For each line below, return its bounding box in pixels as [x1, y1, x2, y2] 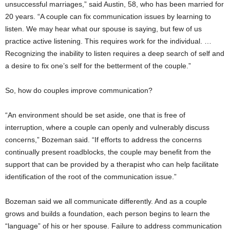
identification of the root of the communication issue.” [5, 172, 177, 181]
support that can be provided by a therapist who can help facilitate [5, 160, 219, 168]
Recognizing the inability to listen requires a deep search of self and [5, 49, 224, 57]
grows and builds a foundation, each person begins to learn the [5, 209, 210, 218]
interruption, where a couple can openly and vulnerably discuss [5, 123, 209, 131]
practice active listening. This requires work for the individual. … [5, 36, 212, 45]
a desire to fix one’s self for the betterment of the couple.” [5, 61, 191, 70]
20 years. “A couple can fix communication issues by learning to [5, 12, 211, 21]
